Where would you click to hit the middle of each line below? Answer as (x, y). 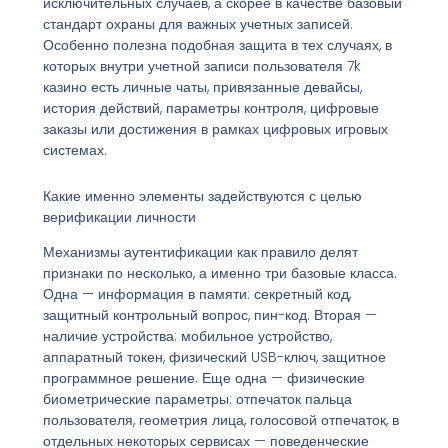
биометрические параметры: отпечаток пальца (197, 398)
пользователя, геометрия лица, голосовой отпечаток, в (220, 419)
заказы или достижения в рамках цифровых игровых (215, 129)
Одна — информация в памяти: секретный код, (196, 293)
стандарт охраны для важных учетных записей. (197, 24)
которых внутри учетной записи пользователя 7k (201, 66)
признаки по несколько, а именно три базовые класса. (219, 272)
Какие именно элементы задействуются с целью (202, 195)
